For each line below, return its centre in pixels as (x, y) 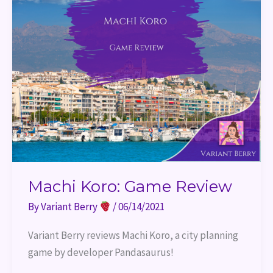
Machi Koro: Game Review (130, 186)
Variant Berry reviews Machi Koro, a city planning (133, 235)
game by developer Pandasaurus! (101, 252)
